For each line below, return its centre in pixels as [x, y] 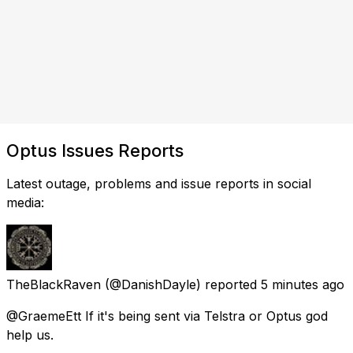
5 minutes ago [303, 284]
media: [25, 202]
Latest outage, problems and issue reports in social [159, 183]
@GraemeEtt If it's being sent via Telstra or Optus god [167, 316]
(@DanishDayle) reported [181, 284]
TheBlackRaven [54, 284]
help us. [30, 334]
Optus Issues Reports [95, 150]
